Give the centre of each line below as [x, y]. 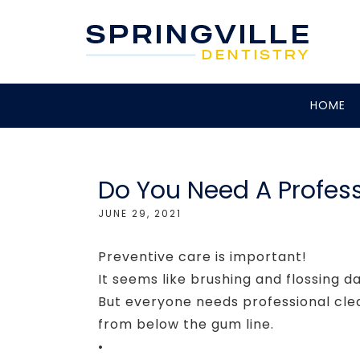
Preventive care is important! [202, 257]
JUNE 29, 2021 [140, 213]
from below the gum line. [186, 324]
